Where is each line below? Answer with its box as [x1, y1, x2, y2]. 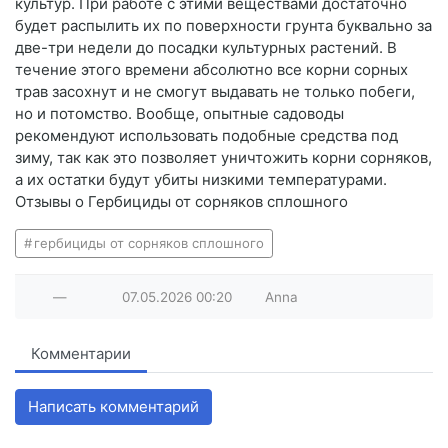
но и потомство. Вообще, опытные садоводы [15, 104, 344, 124]
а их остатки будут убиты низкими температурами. [15, 170, 387, 190]
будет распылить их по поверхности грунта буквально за [15, 16, 432, 36]
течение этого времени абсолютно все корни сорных [15, 60, 408, 80]
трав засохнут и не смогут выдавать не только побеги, [15, 82, 415, 102]
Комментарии [31, 344, 131, 364]
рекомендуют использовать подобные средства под [15, 126, 398, 146]
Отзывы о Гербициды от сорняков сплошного [15, 192, 348, 212]
